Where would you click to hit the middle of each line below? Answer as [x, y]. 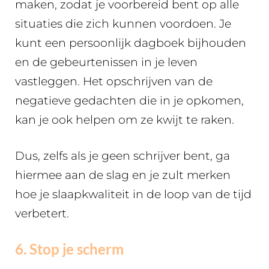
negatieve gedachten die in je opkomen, [129, 100]
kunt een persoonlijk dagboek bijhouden [131, 43]
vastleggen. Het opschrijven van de [114, 81]
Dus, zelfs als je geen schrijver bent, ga [122, 156]
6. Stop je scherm [69, 249]
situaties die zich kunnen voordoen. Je [123, 23]
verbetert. [42, 214]
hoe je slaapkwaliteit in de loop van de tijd [133, 195]
